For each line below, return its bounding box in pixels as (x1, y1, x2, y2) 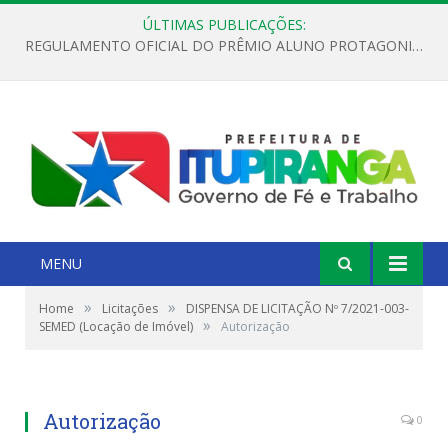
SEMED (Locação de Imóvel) (39, 317, 193, 335)
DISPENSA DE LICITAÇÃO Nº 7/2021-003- (186, 299, 409, 317)
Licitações (102, 299, 158, 317)
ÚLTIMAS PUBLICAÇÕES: (142, 15, 306, 34)
